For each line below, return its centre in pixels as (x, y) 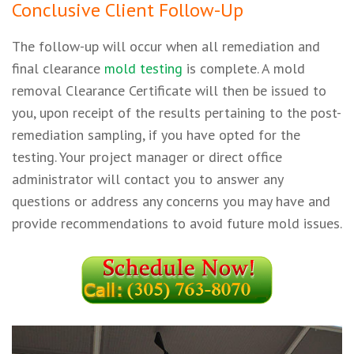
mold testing (143, 69)
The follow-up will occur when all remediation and (166, 47)
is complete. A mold (244, 69)
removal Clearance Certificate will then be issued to (169, 91)
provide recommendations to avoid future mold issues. (177, 224)
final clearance (58, 69)
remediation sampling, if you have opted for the (156, 135)
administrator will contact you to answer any (147, 179)
